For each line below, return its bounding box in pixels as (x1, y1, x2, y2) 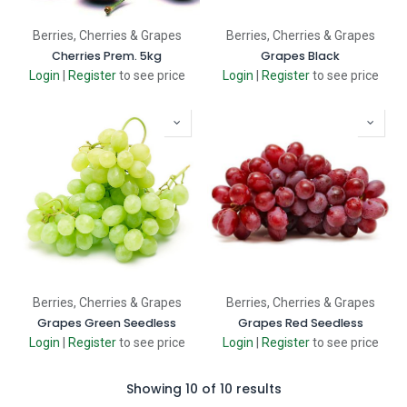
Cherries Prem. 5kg (52, 48, 162, 64)
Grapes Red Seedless (237, 315, 363, 331)
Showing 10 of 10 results (125, 380, 282, 398)
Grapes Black (261, 48, 340, 64)
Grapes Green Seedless (37, 315, 176, 331)
